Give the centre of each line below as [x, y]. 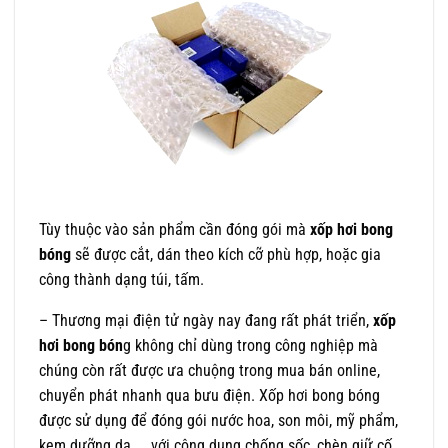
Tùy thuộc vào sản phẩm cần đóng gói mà [174, 230]
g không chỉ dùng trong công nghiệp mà [250, 346]
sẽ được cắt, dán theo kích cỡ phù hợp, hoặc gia [226, 255]
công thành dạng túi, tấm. [121, 280]
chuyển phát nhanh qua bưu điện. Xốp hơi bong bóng [209, 396]
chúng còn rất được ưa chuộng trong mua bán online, [209, 371]
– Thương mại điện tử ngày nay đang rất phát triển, [206, 321]
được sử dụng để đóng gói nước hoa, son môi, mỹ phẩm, [218, 421]
